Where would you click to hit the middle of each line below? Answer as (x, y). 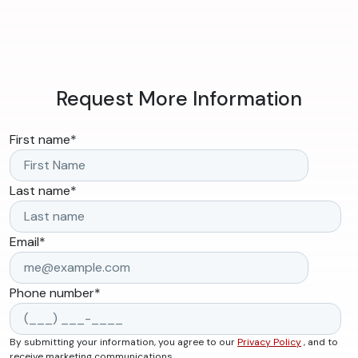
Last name (40, 191)
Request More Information (179, 99)
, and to (320, 342)
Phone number (52, 293)
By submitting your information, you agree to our (123, 342)
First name (40, 140)
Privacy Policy (269, 342)
